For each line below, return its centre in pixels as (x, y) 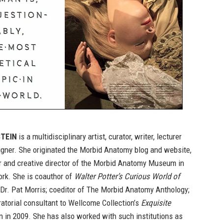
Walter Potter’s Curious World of (127, 176)
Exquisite (156, 203)
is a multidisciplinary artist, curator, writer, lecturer (99, 137)
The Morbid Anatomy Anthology (137, 190)
